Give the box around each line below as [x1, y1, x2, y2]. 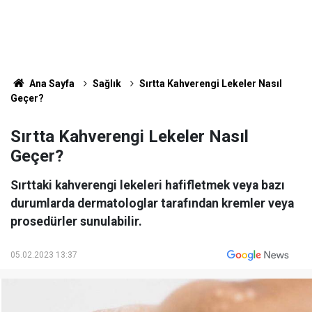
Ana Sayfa [26, 78, 75, 89]
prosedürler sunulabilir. [10, 214, 142, 228]
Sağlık [92, 78, 121, 89]
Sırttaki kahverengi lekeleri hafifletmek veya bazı [10, 178, 285, 192]
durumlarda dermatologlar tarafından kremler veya [10, 196, 294, 210]
